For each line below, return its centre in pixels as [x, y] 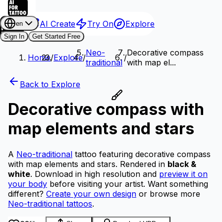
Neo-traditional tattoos [50, 203]
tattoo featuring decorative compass [141, 154]
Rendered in [142, 164]
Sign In [14, 36]
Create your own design [91, 194]
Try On [100, 24]
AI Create [57, 24]
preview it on [183, 174]
